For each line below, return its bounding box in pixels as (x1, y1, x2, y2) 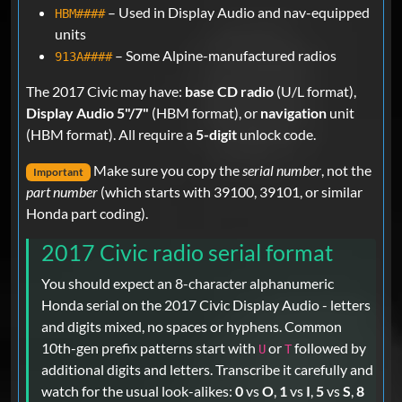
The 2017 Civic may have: (26, 82, 185, 100)
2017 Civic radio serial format (41, 239, 333, 267)
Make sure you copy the (90, 161, 242, 179)
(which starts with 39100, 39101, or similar (98, 183, 363, 201)
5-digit (196, 125, 237, 143)
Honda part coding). (26, 205, 148, 223)
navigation (260, 103, 327, 121)
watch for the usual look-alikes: (41, 382, 235, 400)
